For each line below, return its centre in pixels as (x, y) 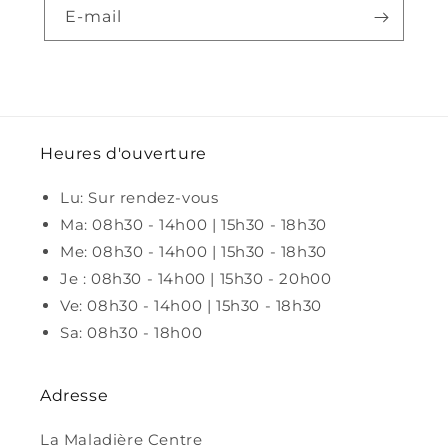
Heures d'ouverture (123, 154)
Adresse (74, 396)
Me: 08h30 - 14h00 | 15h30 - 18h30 (193, 252)
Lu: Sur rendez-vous (139, 198)
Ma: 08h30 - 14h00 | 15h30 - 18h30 (193, 225)
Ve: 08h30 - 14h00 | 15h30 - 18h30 (191, 306)
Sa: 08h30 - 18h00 (131, 333)
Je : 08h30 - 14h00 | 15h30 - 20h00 (196, 279)
